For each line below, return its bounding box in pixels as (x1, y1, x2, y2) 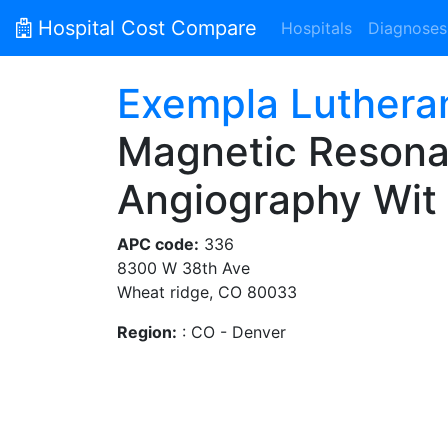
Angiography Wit (117, 175, 437, 224)
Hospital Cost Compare (32, 16, 257, 40)
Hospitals (281, 18, 352, 38)
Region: (117, 322, 177, 342)
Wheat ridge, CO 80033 (117, 282, 297, 302)
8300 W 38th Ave (117, 258, 250, 278)
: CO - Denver (177, 322, 286, 342)
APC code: (117, 234, 199, 254)
